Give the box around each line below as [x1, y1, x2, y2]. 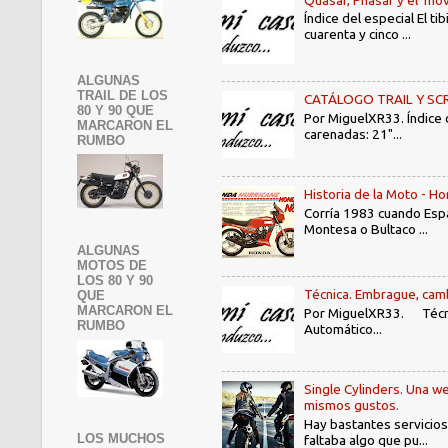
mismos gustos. [304, 397, 400, 414]
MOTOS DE [77, 258, 147, 274]
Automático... [304, 320, 383, 337]
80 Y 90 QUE [77, 102, 154, 118]
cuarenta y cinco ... [304, 26, 412, 43]
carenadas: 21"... [304, 126, 403, 143]
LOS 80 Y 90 [77, 273, 153, 289]
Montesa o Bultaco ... [304, 221, 429, 238]
